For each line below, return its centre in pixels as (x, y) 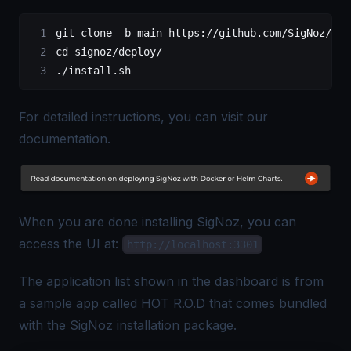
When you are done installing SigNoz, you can (157, 221)
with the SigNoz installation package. (128, 325)
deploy (137, 52)
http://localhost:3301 (192, 244)
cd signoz (84, 52)
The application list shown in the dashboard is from (171, 281)
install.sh (100, 71)
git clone (87, 33)
